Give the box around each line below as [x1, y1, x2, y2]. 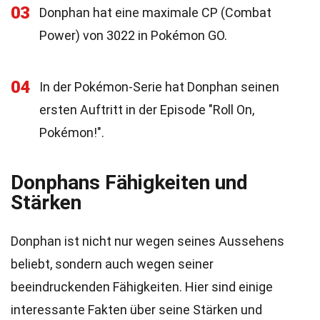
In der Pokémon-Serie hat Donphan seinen [39, 79, 279, 94]
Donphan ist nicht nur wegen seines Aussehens [11, 234, 284, 249]
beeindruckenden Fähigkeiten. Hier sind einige [11, 279, 273, 294]
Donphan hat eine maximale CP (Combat [39, 5, 271, 20]
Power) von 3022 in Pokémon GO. [39, 28, 227, 43]
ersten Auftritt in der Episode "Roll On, [39, 102, 254, 117]
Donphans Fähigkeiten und [11, 171, 248, 194]
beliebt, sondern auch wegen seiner [11, 256, 214, 271]
